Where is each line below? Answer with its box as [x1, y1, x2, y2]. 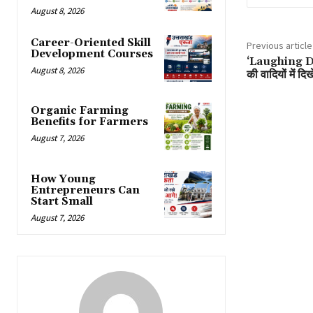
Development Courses [31, 48, 153, 61]
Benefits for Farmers [31, 115, 148, 129]
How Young [31, 172, 96, 186]
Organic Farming [31, 104, 129, 118]
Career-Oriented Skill [31, 36, 151, 50]
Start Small [31, 194, 93, 208]
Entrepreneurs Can [31, 183, 140, 197]
